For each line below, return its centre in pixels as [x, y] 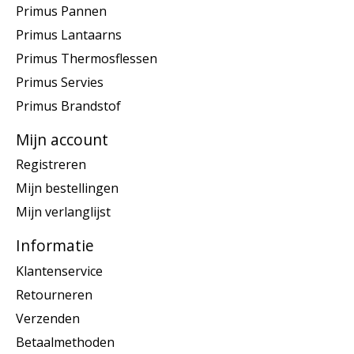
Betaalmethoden [65, 342]
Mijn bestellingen [67, 188]
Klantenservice [59, 271]
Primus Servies [60, 82]
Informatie [55, 246]
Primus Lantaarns [69, 34]
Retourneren [54, 294]
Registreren [51, 165]
